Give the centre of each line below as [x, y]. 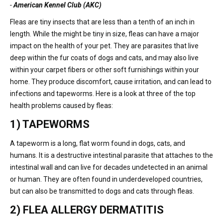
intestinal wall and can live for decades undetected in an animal [109, 167]
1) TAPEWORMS [50, 124]
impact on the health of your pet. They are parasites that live [104, 46]
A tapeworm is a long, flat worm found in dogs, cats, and [98, 143]
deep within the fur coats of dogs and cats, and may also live [104, 57]
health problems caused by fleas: [61, 105]
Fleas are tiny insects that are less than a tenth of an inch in [102, 22]
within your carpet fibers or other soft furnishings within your [105, 69]
